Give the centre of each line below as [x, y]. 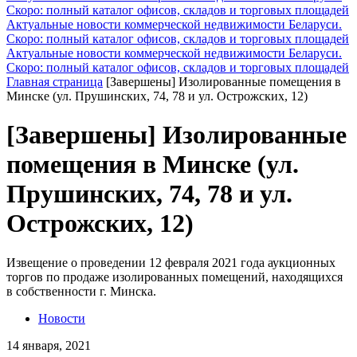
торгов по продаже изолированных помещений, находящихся [175, 277]
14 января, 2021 [49, 345]
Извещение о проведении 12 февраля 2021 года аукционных [171, 262]
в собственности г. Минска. [81, 291]
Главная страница [55, 81]
